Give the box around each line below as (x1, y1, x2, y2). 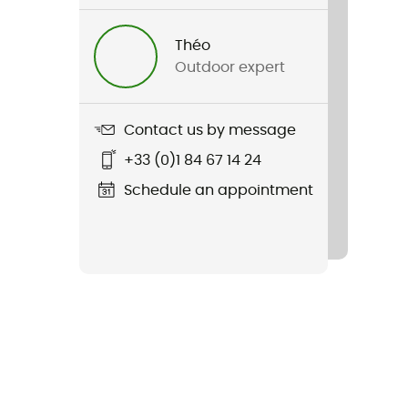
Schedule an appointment (124, 182, 313, 198)
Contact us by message (124, 122, 296, 138)
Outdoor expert (175, 60, 286, 75)
